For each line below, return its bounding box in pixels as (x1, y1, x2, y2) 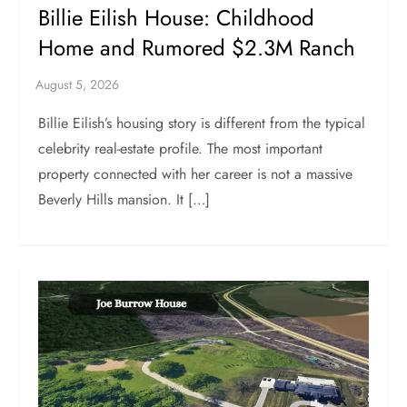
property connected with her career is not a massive (38, 164, 353, 185)
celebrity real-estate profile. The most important (38, 138, 323, 160)
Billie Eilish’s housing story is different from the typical (38, 113, 366, 134)
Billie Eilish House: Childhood (38, 2, 315, 35)
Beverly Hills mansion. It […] (38, 189, 211, 211)
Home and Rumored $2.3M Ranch (38, 32, 356, 65)
